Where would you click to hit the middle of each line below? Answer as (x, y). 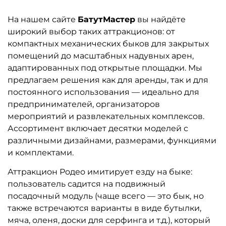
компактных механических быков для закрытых (108, 43)
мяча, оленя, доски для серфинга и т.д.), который (109, 220)
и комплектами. (41, 152)
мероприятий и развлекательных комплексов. (106, 116)
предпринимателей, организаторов (84, 104)
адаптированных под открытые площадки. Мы (105, 68)
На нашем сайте (43, 19)
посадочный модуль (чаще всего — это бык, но (106, 196)
